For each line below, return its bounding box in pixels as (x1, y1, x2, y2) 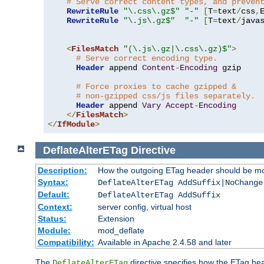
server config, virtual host (97, 202, 192, 212)
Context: (37, 202, 72, 212)
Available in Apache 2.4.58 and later (97, 237, 232, 247)
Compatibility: (37, 237, 94, 247)
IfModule (57, 119, 95, 129)
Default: (37, 190, 70, 200)
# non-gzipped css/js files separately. (76, 91, 255, 101)
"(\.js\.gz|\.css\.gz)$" (123, 44, 232, 54)
